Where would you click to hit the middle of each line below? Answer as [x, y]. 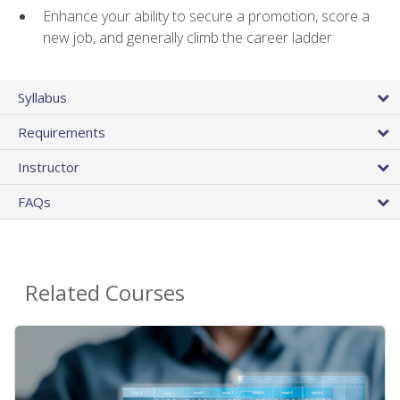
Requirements [62, 133]
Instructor [49, 167]
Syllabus [42, 98]
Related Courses [105, 293]
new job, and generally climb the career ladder [187, 37]
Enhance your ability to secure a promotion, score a [206, 16]
